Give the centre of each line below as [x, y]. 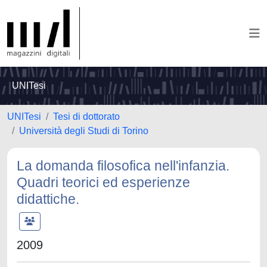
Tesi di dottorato [86, 117]
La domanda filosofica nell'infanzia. [123, 166]
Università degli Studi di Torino [84, 131]
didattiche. [48, 199]
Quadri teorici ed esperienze [103, 182]
